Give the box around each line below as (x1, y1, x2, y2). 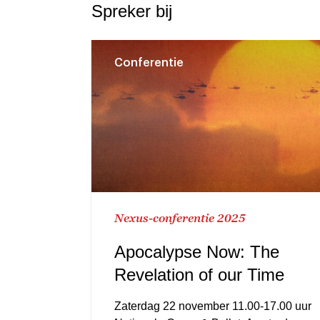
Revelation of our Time (114, 264, 284, 284)
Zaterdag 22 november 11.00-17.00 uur (114, 299, 311, 312)
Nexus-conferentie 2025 (114, 211, 246, 224)
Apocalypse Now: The (114, 241, 279, 261)
